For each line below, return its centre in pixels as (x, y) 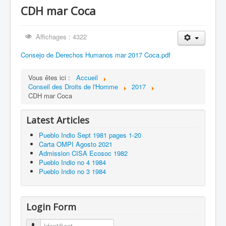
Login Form (51, 207)
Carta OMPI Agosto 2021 (76, 144)
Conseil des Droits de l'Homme (73, 87)
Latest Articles (58, 120)
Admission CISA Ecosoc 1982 (83, 153)
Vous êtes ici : (51, 78)
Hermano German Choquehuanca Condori (94, 14)
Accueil (87, 78)
